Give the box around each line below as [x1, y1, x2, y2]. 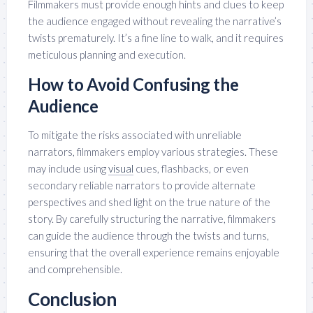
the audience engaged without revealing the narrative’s [28, 14, 282, 27]
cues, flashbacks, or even [133, 161, 249, 175]
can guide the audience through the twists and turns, [28, 228, 269, 242]
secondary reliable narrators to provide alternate [28, 178, 256, 191]
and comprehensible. [28, 262, 122, 275]
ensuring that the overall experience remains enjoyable [28, 245, 279, 259]
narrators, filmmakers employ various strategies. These [28, 145, 278, 158]
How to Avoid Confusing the [28, 73, 239, 94]
